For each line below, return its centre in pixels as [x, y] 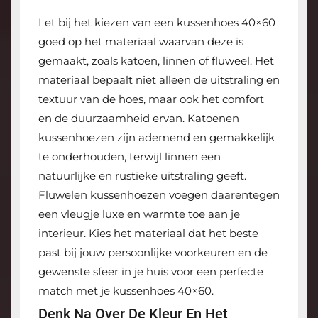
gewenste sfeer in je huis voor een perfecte [150, 272]
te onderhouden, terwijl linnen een [129, 157]
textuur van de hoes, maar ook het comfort [151, 99]
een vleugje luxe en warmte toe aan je [139, 214]
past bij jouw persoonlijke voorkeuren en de [153, 253]
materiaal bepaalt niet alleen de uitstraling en [159, 80]
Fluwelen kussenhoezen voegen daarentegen [159, 195]
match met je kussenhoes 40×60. [126, 291]
